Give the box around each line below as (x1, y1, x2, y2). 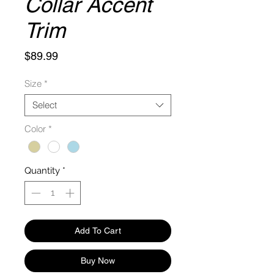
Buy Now (81, 255, 115, 265)
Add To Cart (75, 225, 121, 235)
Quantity (24, 165, 60, 177)
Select (32, 99, 57, 111)
